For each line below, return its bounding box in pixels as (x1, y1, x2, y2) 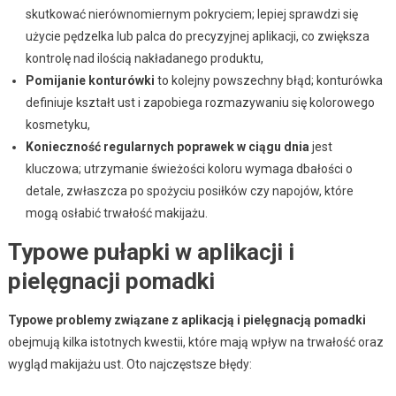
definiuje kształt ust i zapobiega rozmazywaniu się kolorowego (25, 95, 375, 110)
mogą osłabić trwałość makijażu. (25, 205, 208, 220)
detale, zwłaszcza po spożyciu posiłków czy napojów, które (25, 183, 354, 198)
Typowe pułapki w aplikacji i (7, 238, 294, 265)
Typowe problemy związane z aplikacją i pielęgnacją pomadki (7, 312, 366, 327)
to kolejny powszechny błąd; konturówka (154, 72, 383, 88)
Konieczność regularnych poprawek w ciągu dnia (25, 139, 309, 154)
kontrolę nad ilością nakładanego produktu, (25, 50, 263, 65)
